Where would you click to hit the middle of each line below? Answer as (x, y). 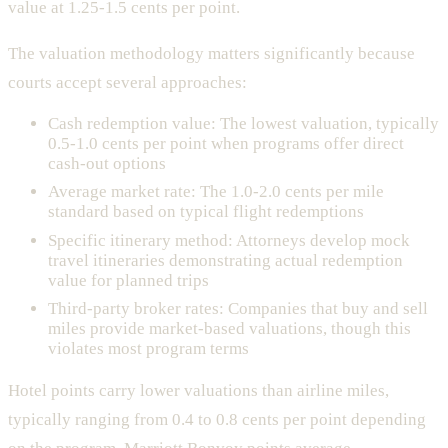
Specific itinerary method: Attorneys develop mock (229, 240)
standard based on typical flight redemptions (206, 212)
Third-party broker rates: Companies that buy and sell (238, 309)
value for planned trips (128, 280)
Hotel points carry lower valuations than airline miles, (198, 391)
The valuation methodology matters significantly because (211, 53)
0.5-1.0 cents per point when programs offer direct (226, 143)
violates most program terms (148, 349)
